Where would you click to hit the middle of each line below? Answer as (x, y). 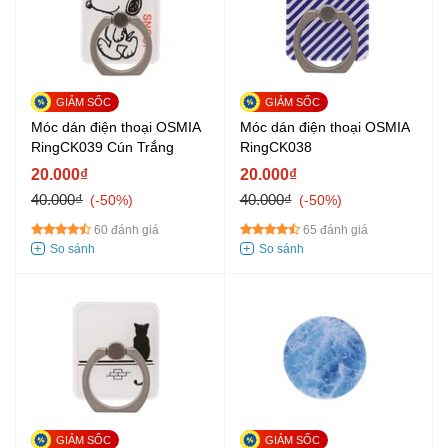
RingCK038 (275, 147)
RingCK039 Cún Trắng (102, 147)
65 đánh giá (335, 230)
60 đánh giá (126, 230)
